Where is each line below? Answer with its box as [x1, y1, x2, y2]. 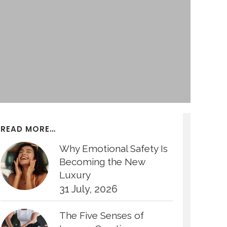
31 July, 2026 [59, 183, 118, 195]
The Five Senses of [59, 210, 144, 221]
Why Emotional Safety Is [59, 143, 168, 154]
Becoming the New [59, 156, 145, 167]
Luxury [59, 169, 91, 180]
